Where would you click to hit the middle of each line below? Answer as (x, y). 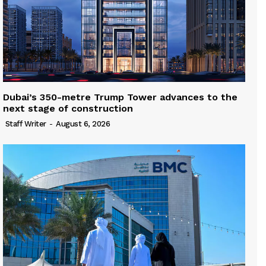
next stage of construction (68, 109)
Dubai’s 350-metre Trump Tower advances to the (120, 97)
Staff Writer (26, 124)
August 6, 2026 (83, 124)
